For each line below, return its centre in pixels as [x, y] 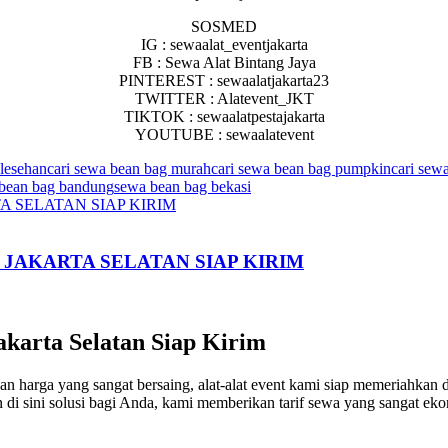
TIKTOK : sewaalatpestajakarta [224, 116]
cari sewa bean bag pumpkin [301, 168]
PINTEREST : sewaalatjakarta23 [224, 80]
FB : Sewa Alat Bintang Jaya [224, 62]
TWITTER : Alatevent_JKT [224, 98]
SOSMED [224, 26]
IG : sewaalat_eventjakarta [224, 44]
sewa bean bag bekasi [182, 186]
